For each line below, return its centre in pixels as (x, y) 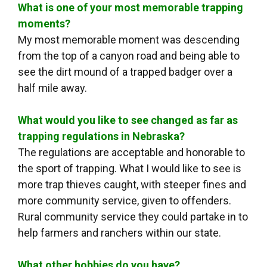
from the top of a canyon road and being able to (129, 56)
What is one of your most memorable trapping (131, 8)
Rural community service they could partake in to (133, 217)
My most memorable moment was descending (129, 40)
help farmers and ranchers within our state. (119, 233)
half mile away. (52, 88)
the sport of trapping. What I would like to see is (130, 169)
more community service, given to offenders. (125, 201)
